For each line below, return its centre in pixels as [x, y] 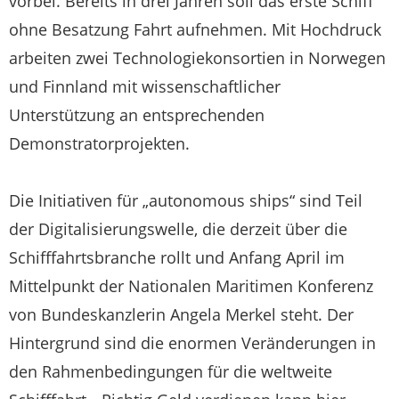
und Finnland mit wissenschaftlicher [145, 86]
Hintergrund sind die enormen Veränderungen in [192, 343]
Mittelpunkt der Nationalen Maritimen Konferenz [191, 286]
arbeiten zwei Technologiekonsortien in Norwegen [197, 58]
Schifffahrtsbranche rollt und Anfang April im [177, 257]
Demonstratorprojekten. [99, 143]
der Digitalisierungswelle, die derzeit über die [178, 229]
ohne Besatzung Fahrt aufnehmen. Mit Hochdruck [195, 29]
